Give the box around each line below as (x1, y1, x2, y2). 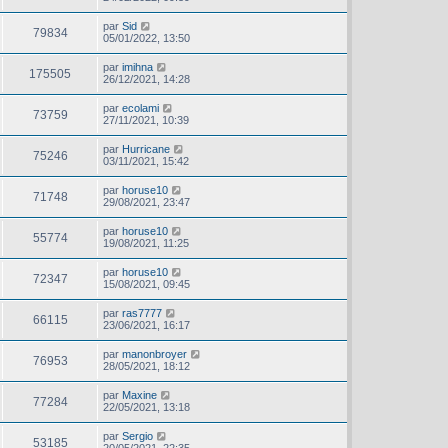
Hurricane (122, 143, 170, 156)
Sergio (122, 430, 153, 443)
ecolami (122, 102, 159, 115)
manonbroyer (122, 348, 187, 361)
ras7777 (122, 307, 162, 320)
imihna (122, 61, 153, 74)
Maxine (122, 389, 157, 402)
